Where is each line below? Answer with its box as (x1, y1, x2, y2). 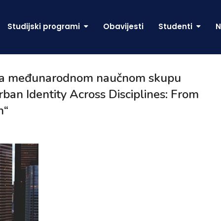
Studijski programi (7, 21, 82, 32)
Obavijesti (103, 21, 144, 32)
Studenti (158, 21, 194, 32)
